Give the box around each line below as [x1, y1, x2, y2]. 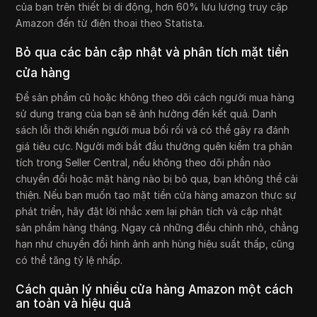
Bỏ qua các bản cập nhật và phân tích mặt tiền [16, 45, 289, 60]
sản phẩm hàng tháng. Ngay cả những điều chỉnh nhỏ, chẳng [16, 221, 299, 234]
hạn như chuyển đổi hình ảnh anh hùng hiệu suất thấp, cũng [16, 238, 295, 250]
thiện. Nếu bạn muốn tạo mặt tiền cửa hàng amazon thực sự [16, 189, 297, 202]
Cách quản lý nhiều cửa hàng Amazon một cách [16, 282, 294, 297]
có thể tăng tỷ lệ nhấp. [16, 254, 123, 267]
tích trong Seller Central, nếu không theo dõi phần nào [16, 156, 272, 169]
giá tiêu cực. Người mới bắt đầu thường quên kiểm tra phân [16, 140, 293, 153]
